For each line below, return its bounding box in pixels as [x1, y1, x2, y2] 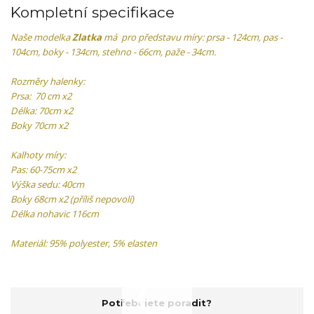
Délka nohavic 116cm [11, 207, 101, 220]
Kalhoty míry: [11, 148, 66, 161]
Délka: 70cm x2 [11, 104, 73, 117]
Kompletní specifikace [11, 3, 175, 21]
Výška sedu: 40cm [11, 177, 84, 191]
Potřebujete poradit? [102, 296, 212, 308]
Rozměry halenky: [11, 74, 87, 88]
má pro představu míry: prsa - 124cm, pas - [102, 30, 282, 43]
